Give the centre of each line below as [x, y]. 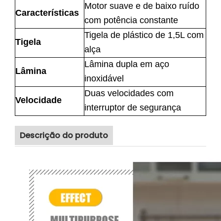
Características [47, 13]
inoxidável [104, 78]
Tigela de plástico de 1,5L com [144, 35]
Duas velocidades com [129, 93]
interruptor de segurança [133, 108]
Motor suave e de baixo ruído [142, 6]
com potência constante [131, 20]
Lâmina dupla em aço [127, 64]
